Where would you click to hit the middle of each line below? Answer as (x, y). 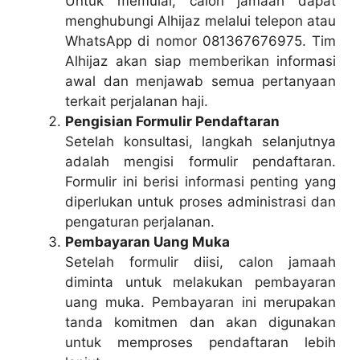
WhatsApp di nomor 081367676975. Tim (200, 41)
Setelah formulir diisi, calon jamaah (200, 262)
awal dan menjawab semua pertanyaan (200, 81)
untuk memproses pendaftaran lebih (200, 342)
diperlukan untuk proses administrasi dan (200, 201)
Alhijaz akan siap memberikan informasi (200, 61)
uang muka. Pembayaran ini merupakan (200, 302)
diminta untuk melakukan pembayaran (200, 282)
